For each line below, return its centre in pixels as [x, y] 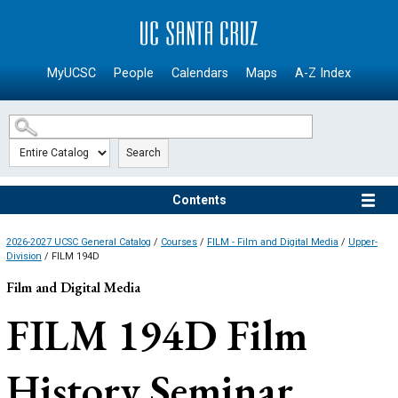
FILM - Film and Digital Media [273, 243]
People [134, 74]
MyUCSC [72, 74]
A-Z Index [323, 74]
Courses [179, 243]
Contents [199, 200]
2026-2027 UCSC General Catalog [79, 243]
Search [143, 153]
